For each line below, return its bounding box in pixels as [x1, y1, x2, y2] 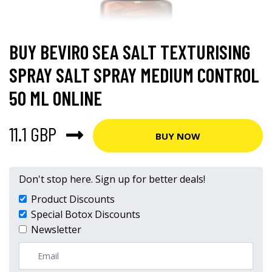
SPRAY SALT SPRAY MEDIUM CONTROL [9, 63, 259, 86]
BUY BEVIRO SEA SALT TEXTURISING [9, 40, 250, 63]
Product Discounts [31, 192, 115, 206]
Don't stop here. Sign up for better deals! [19, 172, 205, 186]
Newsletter [31, 223, 81, 236]
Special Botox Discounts [31, 208, 140, 221]
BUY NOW [155, 129, 200, 142]
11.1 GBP [9, 121, 56, 145]
